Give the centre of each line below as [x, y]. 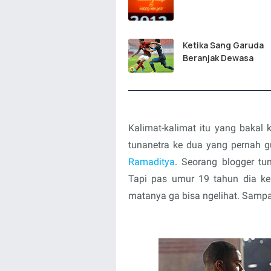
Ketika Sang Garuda [223, 45]
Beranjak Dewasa [218, 58]
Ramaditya [152, 162]
